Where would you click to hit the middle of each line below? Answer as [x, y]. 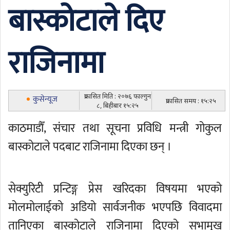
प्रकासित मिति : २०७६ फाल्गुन [118, 96]
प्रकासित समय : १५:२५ [191, 101]
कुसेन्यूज [45, 99]
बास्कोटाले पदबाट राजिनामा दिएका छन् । [90, 147]
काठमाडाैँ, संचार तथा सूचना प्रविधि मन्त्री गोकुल [115, 128]
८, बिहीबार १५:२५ [118, 105]
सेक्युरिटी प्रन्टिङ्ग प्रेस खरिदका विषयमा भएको [115, 189]
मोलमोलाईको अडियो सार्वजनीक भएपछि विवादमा [115, 207]
